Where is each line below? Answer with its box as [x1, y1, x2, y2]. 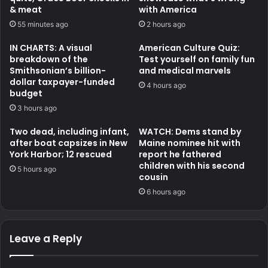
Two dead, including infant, [10, 125, 129, 138]
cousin [139, 170, 168, 183]
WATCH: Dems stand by [139, 125, 241, 138]
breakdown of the [10, 53, 88, 65]
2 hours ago [147, 19, 185, 29]
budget [10, 87, 42, 99]
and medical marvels [139, 64, 231, 77]
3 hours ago [17, 103, 57, 112]
